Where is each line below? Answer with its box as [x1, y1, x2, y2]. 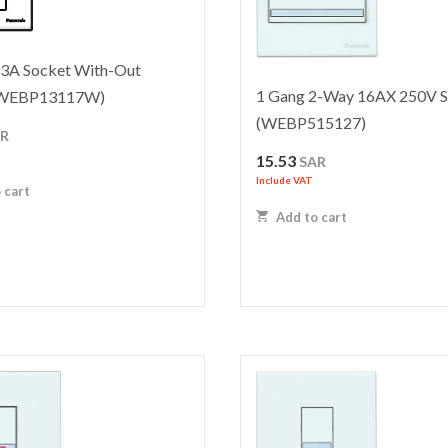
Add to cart [273, 209, 348, 226]
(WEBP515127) [256, 113, 367, 133]
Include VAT [256, 174, 314, 187]
